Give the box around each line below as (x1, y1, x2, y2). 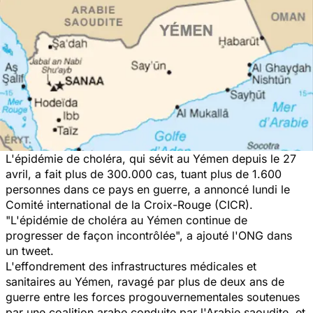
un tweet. (6, 243, 54, 258)
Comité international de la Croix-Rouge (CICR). (6, 197, 253, 212)
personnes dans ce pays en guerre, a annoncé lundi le (6, 182, 290, 196)
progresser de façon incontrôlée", (6, 228, 187, 242)
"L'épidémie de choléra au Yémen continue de (6, 212, 247, 227)
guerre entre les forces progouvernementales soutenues (6, 289, 300, 304)
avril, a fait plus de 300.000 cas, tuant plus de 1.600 (6, 166, 282, 181)
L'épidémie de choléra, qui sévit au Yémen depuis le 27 (6, 151, 296, 166)
